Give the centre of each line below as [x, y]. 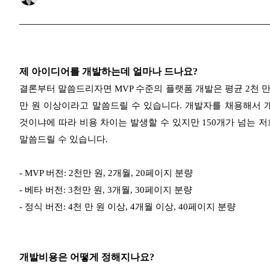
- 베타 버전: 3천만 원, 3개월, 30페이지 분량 [106, 190]
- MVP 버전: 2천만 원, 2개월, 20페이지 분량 [106, 173]
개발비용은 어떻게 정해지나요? [87, 257]
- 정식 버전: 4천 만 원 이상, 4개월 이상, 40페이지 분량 [127, 207]
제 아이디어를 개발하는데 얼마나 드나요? [108, 72]
